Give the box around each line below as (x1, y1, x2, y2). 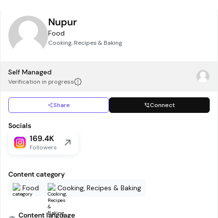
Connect (150, 101, 175, 109)
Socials (8, 121, 31, 130)
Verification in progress (8, 78, 74, 86)
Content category (8, 170, 65, 179)
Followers (30, 144, 57, 151)
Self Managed (8, 68, 52, 76)
